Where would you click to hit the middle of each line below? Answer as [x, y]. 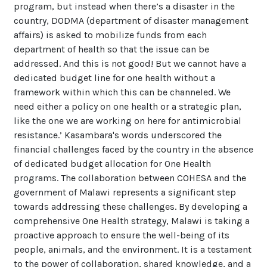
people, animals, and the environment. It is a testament [133, 249]
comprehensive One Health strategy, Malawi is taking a [132, 221]
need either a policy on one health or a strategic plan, [128, 106]
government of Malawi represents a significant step [125, 192]
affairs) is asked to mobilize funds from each [110, 35]
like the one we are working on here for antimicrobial [128, 120]
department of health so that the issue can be [111, 49]
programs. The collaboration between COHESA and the [130, 178]
